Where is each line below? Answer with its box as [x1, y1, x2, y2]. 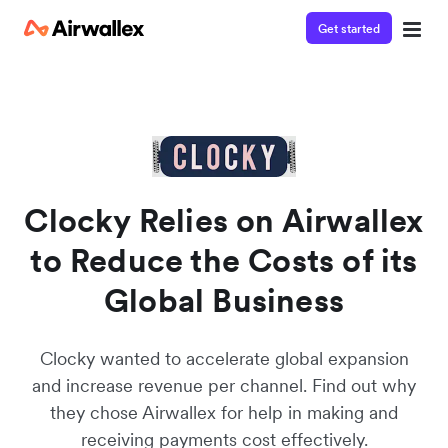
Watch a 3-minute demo [32, 90, 264, 116]
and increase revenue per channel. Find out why [32, 374, 416, 397]
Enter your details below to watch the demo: [32, 124, 312, 142]
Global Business [104, 280, 344, 321]
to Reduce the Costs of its [30, 240, 418, 281]
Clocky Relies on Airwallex [24, 200, 424, 241]
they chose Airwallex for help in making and [50, 401, 398, 424]
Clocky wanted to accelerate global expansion [39, 347, 409, 370]
